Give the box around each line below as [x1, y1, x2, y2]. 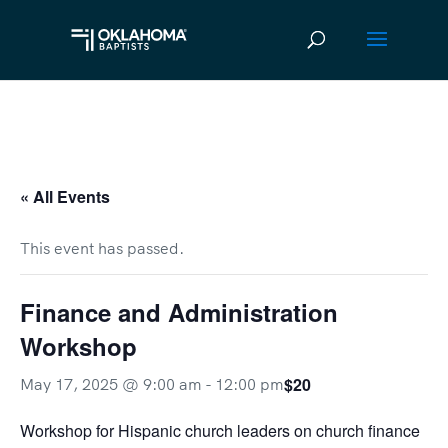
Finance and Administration [20, 295, 338, 329]
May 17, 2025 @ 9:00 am [20, 374, 202, 394]
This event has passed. [20, 238, 184, 258]
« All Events [20, 185, 110, 208]
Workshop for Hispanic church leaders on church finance [20, 419, 420, 442]
